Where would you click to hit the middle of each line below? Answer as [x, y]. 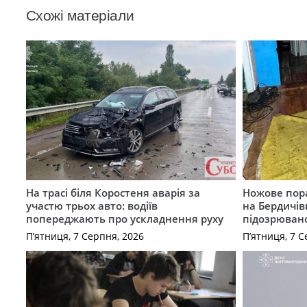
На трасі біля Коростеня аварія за [113, 193]
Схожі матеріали [80, 16]
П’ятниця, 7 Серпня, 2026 [85, 236]
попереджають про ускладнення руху [124, 219]
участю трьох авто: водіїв [91, 206]
